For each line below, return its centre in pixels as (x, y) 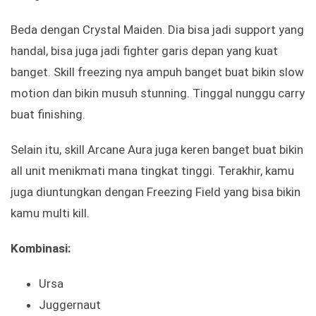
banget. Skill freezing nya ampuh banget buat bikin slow (157, 72)
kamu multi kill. (50, 213)
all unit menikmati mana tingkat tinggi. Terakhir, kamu (152, 171)
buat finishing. (48, 115)
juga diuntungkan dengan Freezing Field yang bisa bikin (156, 192)
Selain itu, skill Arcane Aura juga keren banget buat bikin (157, 150)
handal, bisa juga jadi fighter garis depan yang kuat (144, 51)
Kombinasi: (41, 249)
